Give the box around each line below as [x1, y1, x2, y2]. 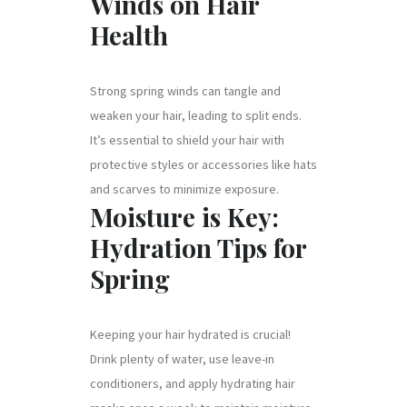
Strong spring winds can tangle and [90, 82, 281, 99]
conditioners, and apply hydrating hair [90, 374, 295, 392]
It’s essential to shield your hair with [90, 131, 284, 148]
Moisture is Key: [90, 199, 279, 233]
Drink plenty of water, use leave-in [90, 350, 274, 367]
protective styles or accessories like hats [90, 155, 317, 173]
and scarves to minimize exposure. [90, 180, 279, 197]
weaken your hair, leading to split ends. [90, 106, 302, 124]
